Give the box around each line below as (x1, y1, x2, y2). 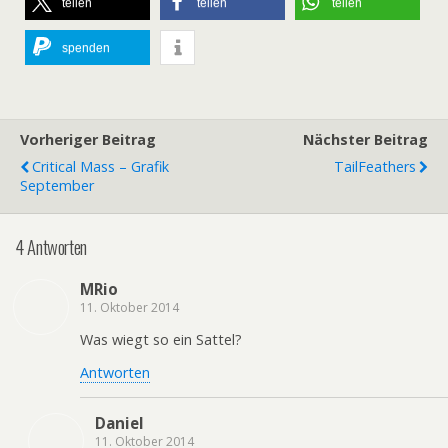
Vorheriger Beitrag (20, 130, 156, 150)
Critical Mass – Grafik (32, 157, 169, 177)
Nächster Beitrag (303, 130, 428, 150)
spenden (62, 41, 110, 56)
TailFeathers (334, 157, 416, 177)
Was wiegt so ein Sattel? (80, 330, 242, 350)
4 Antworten (15, 232, 87, 260)
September (20, 176, 94, 196)
